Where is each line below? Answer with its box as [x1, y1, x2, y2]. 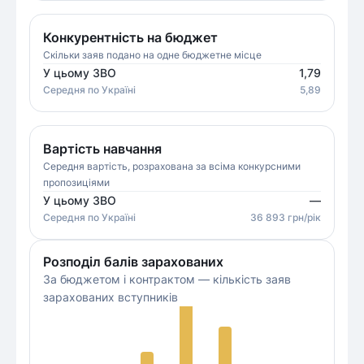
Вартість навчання [43, 141, 162, 157]
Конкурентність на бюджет [43, 29, 218, 45]
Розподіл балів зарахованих [43, 253, 223, 270]
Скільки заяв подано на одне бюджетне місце [43, 49, 262, 61]
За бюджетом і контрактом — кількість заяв [43, 272, 291, 286]
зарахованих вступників [43, 290, 178, 304]
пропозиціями [43, 176, 110, 188]
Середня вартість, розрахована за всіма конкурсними [43, 160, 301, 172]
